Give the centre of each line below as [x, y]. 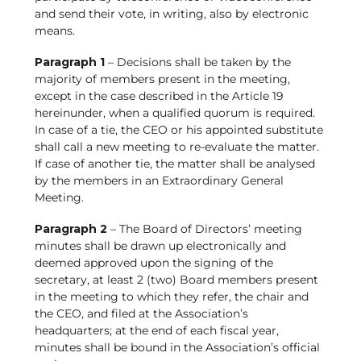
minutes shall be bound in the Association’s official [177, 348]
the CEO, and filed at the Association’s [141, 314]
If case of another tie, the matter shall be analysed [174, 163]
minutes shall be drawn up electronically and [160, 246]
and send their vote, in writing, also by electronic [171, 13]
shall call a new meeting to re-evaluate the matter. [176, 146]
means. [54, 30]
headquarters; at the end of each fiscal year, [156, 331]
